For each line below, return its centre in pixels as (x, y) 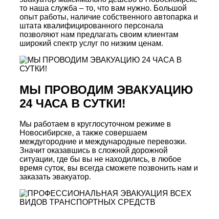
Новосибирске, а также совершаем (83, 133)
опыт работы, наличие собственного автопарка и (109, 17)
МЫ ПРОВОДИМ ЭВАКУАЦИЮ (106, 89)
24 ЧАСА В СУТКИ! (73, 103)
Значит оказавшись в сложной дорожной (94, 151)
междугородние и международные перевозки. (103, 142)
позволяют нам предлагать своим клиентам (99, 34)
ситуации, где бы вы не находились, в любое (100, 159)
